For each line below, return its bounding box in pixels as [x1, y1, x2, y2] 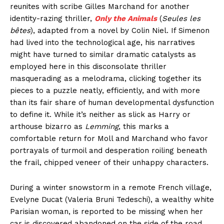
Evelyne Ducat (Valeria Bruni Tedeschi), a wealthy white [10, 195, 214, 204]
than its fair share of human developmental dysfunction [10, 98, 214, 107]
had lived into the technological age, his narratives [10, 38, 195, 47]
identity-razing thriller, [10, 14, 94, 23]
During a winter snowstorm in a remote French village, [10, 183, 211, 192]
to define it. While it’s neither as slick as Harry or [10, 110, 190, 119]
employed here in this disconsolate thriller [10, 62, 166, 71]
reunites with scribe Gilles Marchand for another [10, 2, 189, 11]
